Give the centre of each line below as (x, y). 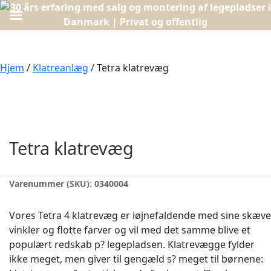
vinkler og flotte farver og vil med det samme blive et (130, 230)
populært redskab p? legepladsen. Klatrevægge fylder (132, 244)
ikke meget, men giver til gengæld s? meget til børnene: (136, 259)
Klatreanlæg (60, 68)
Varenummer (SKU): (52, 183)
